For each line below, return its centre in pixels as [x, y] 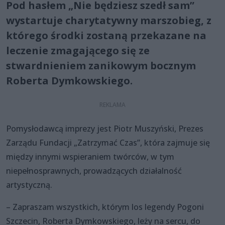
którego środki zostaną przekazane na [106, 35]
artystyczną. [29, 185]
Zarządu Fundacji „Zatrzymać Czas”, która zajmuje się [108, 142]
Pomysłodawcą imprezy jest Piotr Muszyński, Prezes [105, 128]
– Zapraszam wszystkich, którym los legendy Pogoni [105, 207]
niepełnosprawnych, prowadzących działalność [94, 171]
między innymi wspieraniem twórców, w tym [90, 156]
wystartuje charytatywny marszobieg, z [109, 20]
